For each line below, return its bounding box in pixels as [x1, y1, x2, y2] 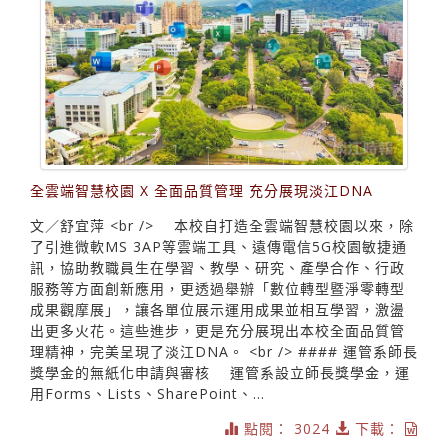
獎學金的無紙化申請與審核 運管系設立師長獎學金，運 [30, 362, 410, 382]
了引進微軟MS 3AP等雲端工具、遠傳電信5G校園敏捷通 [30, 236, 407, 256]
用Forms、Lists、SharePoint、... [30, 383, 265, 403]
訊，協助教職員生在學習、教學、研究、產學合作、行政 [30, 257, 405, 277]
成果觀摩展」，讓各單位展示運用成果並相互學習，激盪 [30, 299, 405, 319]
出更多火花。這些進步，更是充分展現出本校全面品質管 [30, 320, 405, 340]
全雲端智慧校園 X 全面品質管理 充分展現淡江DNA [30, 180, 373, 200]
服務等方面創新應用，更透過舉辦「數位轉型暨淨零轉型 [30, 278, 405, 298]
